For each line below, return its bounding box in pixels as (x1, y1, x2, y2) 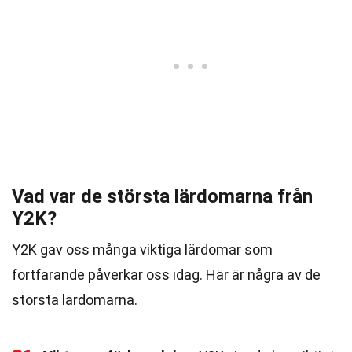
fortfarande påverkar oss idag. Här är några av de (12, 266, 321, 283)
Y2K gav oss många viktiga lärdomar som (12, 241, 273, 258)
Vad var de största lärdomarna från (12, 185, 313, 207)
